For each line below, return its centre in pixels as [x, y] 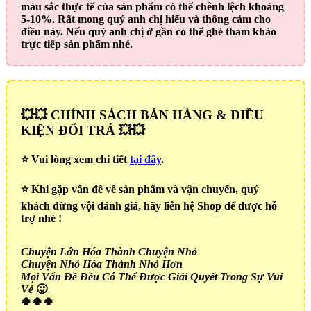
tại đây [145, 160]
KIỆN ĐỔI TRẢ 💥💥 [83, 131]
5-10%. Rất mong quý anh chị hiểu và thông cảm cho [146, 19]
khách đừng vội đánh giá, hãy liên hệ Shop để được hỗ [149, 206]
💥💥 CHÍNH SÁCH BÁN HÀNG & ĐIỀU [142, 115]
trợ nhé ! [41, 219]
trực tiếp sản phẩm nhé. [77, 44]
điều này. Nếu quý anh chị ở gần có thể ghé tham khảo [149, 31]
